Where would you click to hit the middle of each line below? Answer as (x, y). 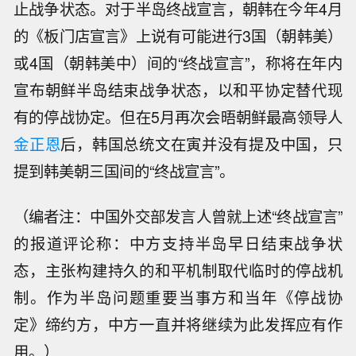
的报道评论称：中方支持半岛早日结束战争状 (178, 243)
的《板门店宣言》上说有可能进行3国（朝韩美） (178, 36)
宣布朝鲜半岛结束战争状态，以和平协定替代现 (178, 90)
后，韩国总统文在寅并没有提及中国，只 (201, 144)
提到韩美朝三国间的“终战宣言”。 (124, 171)
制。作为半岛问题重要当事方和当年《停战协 (178, 297)
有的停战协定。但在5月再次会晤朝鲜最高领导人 (178, 117)
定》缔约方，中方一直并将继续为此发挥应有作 (178, 324)
